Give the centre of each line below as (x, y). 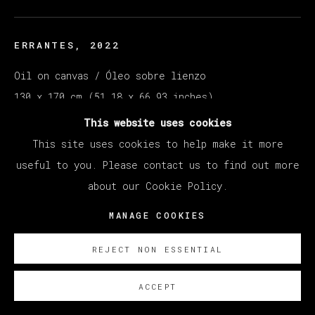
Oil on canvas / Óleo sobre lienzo (110, 76)
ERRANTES (45, 45)
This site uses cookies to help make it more (157, 144)
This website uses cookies (157, 123)
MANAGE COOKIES (157, 215)
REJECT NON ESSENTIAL (157, 249)
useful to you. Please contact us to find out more (157, 165)
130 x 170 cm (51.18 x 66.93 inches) (114, 97)
